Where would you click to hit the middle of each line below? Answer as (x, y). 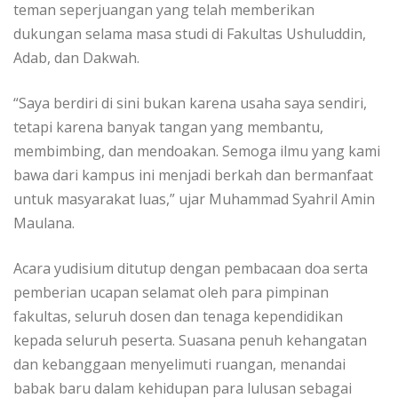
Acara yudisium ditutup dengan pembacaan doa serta (191, 269)
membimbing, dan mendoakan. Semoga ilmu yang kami (197, 151)
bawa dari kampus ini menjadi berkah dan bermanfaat (193, 175)
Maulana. (44, 223)
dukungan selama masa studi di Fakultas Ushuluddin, (190, 34)
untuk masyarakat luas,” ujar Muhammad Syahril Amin (194, 199)
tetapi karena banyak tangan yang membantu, (168, 127)
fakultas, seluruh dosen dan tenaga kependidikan (178, 317)
